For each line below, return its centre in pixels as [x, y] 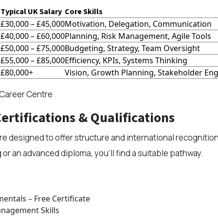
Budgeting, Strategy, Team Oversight [132, 48]
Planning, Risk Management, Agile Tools [138, 36]
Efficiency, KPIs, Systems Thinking [126, 60]
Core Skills [83, 12]
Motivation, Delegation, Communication [138, 24]
